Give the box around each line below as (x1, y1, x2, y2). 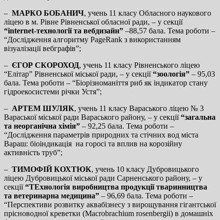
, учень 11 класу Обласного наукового (84, 8, 211, 17)
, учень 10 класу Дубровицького (91, 165, 199, 173)
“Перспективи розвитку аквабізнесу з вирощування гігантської (4, 200, 216, 209)
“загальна (181, 112, 216, 121)
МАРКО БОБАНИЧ (12, 8, 84, 17)
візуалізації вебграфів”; (4, 44, 81, 53)
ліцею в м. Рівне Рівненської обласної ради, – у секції (4, 17, 183, 26)
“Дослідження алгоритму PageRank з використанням (4, 35, 181, 44)
